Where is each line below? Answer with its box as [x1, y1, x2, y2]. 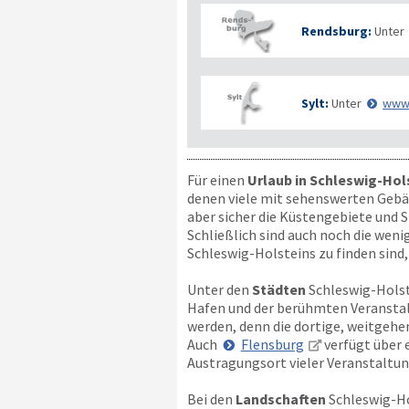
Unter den [186, 280, 252, 299]
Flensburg [240, 335, 304, 353]
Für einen [186, 171, 247, 189]
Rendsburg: [300, 22, 372, 39]
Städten [251, 280, 306, 299]
